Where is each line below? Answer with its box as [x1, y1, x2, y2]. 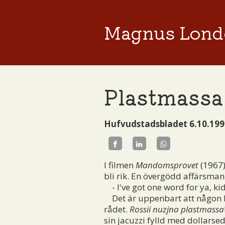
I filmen [104, 159, 136, 171]
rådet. [104, 203, 130, 215]
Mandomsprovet [136, 159, 198, 171]
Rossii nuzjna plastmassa [130, 203, 224, 215]
